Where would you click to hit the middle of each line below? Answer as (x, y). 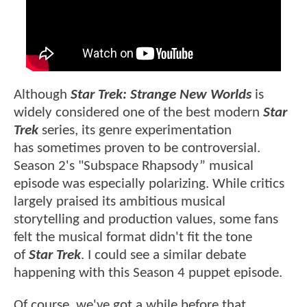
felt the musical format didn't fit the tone (133, 237)
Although (42, 95)
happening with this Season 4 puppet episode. (148, 273)
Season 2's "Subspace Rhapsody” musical (134, 166)
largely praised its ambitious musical (120, 201)
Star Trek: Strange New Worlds (161, 95)
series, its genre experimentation (135, 130)
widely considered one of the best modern (138, 112)
